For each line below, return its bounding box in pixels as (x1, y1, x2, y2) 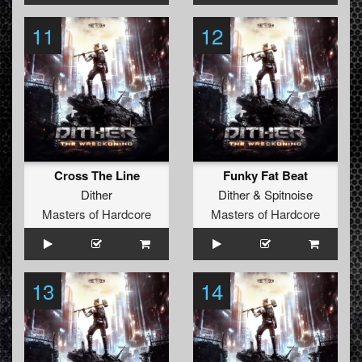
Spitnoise (264, 186, 313, 204)
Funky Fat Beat (223, 166, 308, 185)
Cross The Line (53, 166, 140, 185)
